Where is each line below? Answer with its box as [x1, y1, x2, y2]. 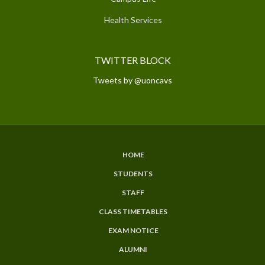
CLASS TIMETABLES [99, 206, 167, 216]
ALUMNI [119, 244, 147, 254]
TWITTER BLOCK [94, 54, 171, 66]
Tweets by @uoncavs [93, 75, 172, 85]
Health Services [104, 14, 162, 25]
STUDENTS [114, 169, 153, 178]
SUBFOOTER [9, 156, 106, 177]
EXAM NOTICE [108, 225, 159, 235]
